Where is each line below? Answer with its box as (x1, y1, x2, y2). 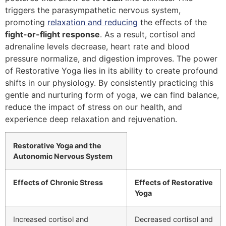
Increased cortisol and (13, 215, 88, 224)
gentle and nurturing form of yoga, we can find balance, (5, 90, 219, 100)
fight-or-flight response (5, 29, 100, 40)
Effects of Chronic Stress (13, 178, 103, 187)
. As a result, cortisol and (100, 29, 195, 40)
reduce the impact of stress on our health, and (5, 102, 182, 112)
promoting (5, 17, 47, 28)
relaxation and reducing (47, 17, 138, 28)
